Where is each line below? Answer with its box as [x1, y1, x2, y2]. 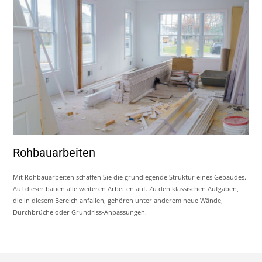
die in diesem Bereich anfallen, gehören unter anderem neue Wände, [13, 195, 223, 205]
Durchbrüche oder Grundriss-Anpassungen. [13, 207, 147, 216]
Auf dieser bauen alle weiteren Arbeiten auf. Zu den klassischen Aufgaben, [13, 184, 239, 193]
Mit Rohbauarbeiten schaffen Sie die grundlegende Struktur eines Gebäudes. [13, 172, 247, 181]
